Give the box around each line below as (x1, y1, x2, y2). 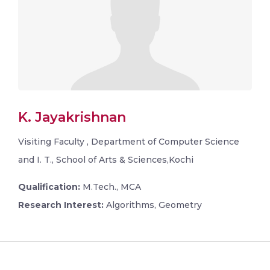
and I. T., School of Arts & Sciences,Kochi (18, 154, 193, 166)
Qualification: (18, 181, 80, 193)
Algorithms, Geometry (104, 199, 202, 211)
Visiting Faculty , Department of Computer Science (18, 136, 239, 148)
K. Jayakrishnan (18, 109, 126, 126)
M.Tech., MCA (80, 181, 141, 193)
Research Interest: (18, 199, 104, 211)
